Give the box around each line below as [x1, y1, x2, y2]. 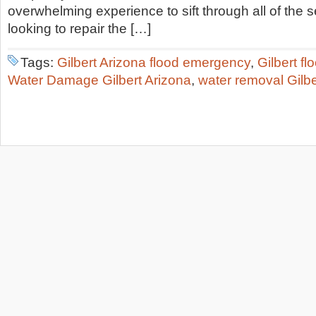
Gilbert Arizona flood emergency [57, 55, 250, 70]
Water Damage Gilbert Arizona [8, 73, 191, 87]
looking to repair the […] [8, 21, 151, 36]
